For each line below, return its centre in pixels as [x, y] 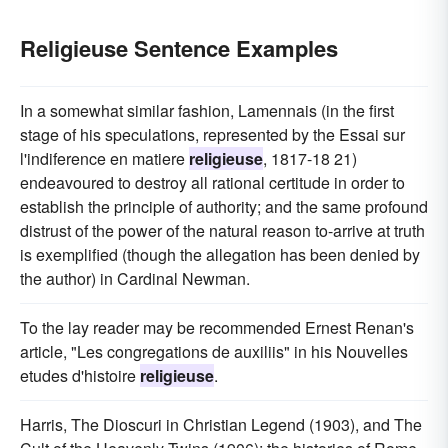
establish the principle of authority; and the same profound [224, 207]
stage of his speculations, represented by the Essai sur [212, 135]
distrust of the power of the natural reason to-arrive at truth [222, 231]
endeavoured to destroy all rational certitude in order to [212, 183]
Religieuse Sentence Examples [179, 48]
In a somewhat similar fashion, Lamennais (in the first [207, 111]
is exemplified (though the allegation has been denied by [220, 255]
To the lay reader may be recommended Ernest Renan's [217, 328]
